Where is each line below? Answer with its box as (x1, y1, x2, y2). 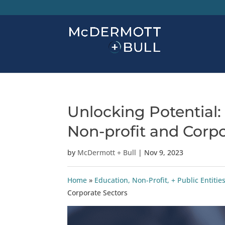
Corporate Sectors (67, 188, 128, 197)
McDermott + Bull (77, 148, 137, 157)
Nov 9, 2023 (144, 148, 184, 157)
